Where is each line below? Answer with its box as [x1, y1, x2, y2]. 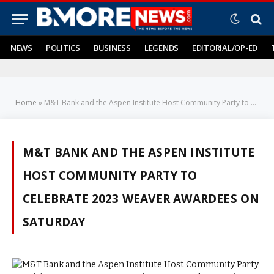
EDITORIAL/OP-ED [192, 42, 258, 53]
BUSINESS [93, 42, 131, 53]
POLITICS [45, 42, 80, 53]
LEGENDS [144, 42, 179, 53]
